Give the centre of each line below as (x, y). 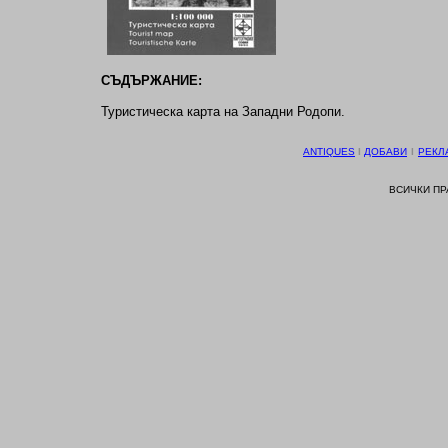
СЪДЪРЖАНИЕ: (151, 80)
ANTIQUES (329, 151)
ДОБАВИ (385, 151)
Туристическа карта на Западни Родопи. (223, 111)
